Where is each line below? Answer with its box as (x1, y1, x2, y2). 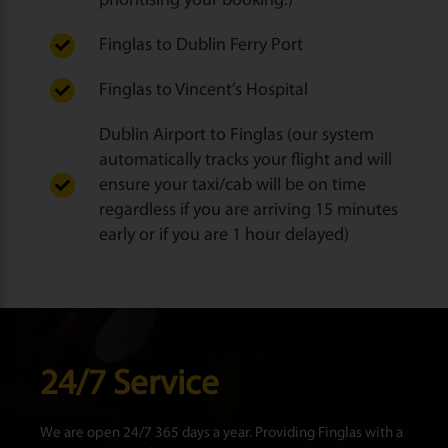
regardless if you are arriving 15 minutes (98, 201, 398, 220)
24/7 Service (40, 368, 219, 403)
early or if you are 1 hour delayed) (98, 226, 349, 245)
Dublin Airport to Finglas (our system (98, 126, 374, 145)
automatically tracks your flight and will (98, 151, 392, 170)
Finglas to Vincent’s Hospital (98, 81, 308, 100)
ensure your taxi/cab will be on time (98, 176, 366, 195)
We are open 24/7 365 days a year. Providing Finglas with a (40, 426, 403, 441)
